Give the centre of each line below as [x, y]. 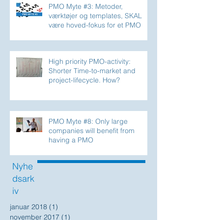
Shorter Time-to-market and [92, 71]
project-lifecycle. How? [84, 80]
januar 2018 [28, 207]
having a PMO [71, 140]
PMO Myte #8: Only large [88, 122]
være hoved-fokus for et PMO [95, 25]
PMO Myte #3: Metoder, [86, 7]
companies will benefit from [92, 131]
